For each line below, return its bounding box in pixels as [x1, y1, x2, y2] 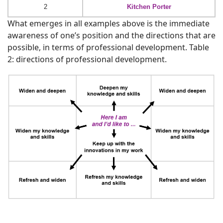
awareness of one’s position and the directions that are [7, 29, 216, 41]
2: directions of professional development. [7, 53, 167, 65]
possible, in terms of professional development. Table [7, 41, 209, 53]
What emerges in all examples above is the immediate [7, 17, 210, 29]
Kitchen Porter [126, 2, 171, 10]
